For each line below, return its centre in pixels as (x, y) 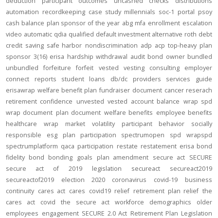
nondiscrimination (111, 45)
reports (45, 79)
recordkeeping (64, 12)
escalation (198, 23)
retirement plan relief (166, 191)
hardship (80, 57)
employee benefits (184, 113)
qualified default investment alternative (126, 34)
